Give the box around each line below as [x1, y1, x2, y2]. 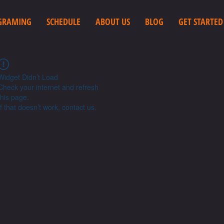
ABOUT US [95, 15, 130, 27]
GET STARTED [178, 15, 223, 27]
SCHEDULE [46, 15, 80, 27]
